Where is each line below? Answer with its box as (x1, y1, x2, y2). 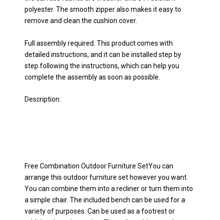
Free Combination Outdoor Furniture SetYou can (25, 162, 173, 170)
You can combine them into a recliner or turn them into (25, 184, 193, 192)
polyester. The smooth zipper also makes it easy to (25, 5, 181, 14)
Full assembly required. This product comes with (25, 39, 173, 47)
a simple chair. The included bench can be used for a (25, 195, 185, 204)
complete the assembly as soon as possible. (25, 73, 160, 81)
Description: (25, 95, 61, 104)
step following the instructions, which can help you (25, 61, 179, 70)
